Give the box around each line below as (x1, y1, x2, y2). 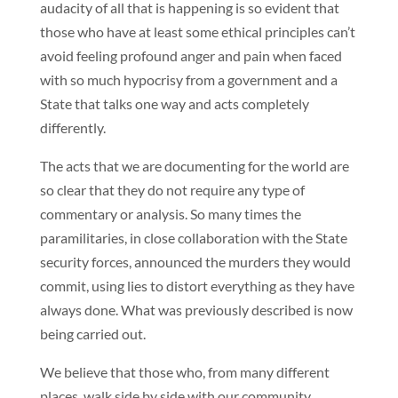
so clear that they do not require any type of (39, 181, 305, 198)
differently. (39, 119, 106, 136)
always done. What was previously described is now (39, 301, 353, 318)
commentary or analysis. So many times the (39, 205, 301, 222)
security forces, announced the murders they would (39, 253, 351, 270)
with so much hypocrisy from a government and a (39, 71, 338, 88)
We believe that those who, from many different (39, 363, 330, 380)
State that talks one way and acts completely (39, 95, 309, 112)
